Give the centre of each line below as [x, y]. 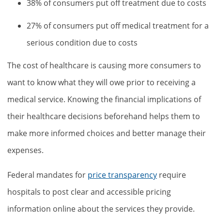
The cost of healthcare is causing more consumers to [104, 65]
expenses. [25, 150]
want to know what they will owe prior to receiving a [101, 82]
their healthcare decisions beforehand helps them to [104, 116]
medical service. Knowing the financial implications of [104, 99]
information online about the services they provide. [101, 209]
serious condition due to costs [82, 43]
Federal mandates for [47, 175]
